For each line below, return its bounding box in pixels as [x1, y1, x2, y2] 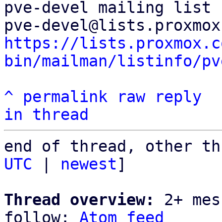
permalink [23, 88, 108, 106]
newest [60, 155, 117, 173]
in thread [4, 106, 89, 123]
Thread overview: [4, 191, 155, 209]
